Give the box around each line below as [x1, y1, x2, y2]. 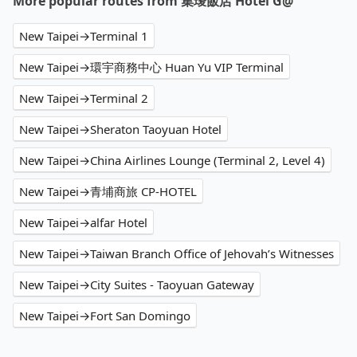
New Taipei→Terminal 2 [19, 90, 148, 107]
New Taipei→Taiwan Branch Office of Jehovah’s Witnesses [19, 245, 334, 262]
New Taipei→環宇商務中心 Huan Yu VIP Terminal [19, 59, 284, 76]
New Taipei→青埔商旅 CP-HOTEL [19, 183, 197, 200]
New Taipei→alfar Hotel [19, 214, 147, 231]
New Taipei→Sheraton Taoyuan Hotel [19, 121, 222, 138]
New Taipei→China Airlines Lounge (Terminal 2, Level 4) [19, 152, 325, 169]
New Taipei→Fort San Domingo [19, 308, 190, 324]
